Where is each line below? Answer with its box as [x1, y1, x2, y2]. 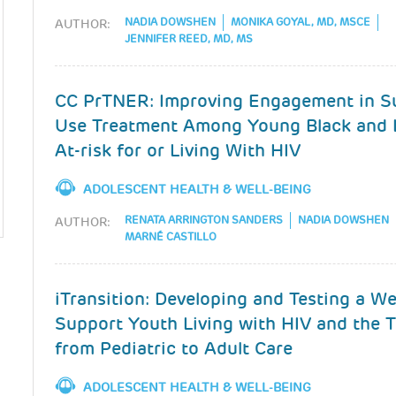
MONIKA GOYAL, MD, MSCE [231, 15, 371, 30]
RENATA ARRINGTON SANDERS [125, 213, 284, 228]
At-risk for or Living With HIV [55, 139, 301, 162]
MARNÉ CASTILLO [125, 230, 217, 245]
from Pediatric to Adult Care [55, 337, 293, 360]
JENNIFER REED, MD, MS [125, 32, 254, 47]
